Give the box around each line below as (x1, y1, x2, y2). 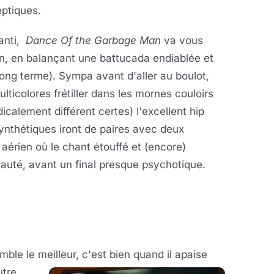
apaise (172, 248, 207, 261)
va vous (161, 34, 203, 46)
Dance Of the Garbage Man (26, 34, 161, 46)
